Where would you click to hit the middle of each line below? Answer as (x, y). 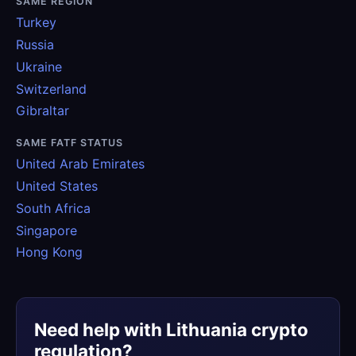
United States (57, 186)
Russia (35, 45)
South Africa (53, 208)
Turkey (36, 23)
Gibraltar (43, 111)
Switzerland (51, 89)
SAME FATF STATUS (70, 143)
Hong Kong (49, 252)
